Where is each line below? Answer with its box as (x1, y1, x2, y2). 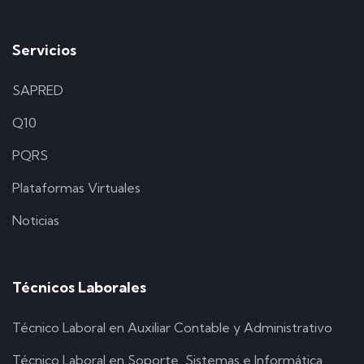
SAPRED (12, 81, 63, 98)
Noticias (12, 211, 59, 228)
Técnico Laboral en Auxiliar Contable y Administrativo (12, 318, 332, 336)
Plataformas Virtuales (12, 179, 141, 196)
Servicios (12, 40, 76, 59)
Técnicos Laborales (12, 277, 146, 297)
